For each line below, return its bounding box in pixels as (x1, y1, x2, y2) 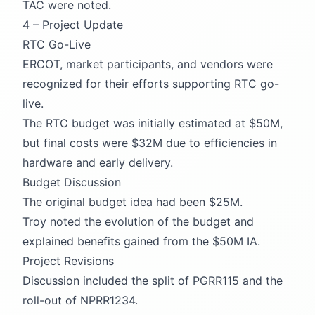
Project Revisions (22, 253, 114, 268)
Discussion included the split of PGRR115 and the (22, 273, 283, 288)
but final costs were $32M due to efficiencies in (22, 135, 277, 150)
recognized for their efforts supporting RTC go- (22, 76, 279, 91)
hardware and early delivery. (22, 155, 173, 169)
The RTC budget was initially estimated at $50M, (22, 115, 283, 130)
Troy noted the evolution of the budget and (22, 214, 254, 229)
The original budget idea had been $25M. (22, 194, 243, 209)
